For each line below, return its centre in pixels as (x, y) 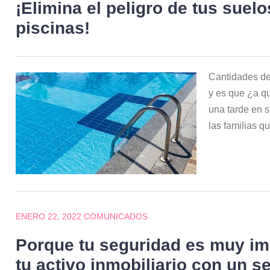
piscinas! (53, 28)
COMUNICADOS (116, 216)
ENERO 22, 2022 (49, 216)
